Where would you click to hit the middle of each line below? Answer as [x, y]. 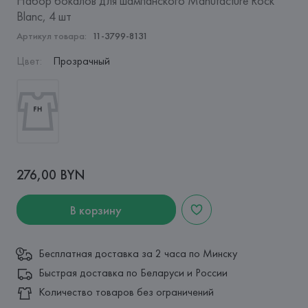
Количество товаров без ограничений [126, 292]
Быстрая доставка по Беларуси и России [133, 273]
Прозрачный [81, 61]
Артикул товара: [51, 36]
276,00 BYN [51, 175]
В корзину [96, 210]
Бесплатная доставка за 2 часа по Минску [137, 253]
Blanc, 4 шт [44, 16]
